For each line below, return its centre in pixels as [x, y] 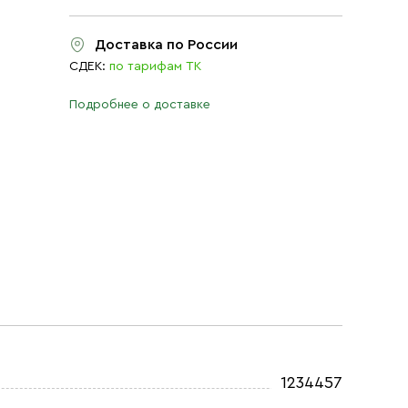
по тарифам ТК [155, 66]
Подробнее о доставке [140, 105]
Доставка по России [166, 45]
